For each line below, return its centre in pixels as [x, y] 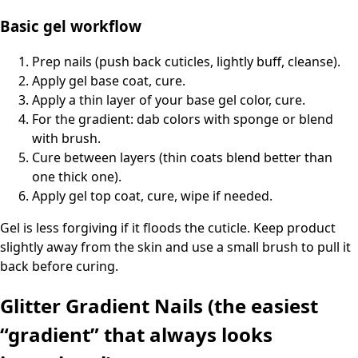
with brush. [66, 139]
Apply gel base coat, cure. [109, 81]
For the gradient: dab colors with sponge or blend [183, 119]
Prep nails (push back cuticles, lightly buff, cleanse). [186, 62]
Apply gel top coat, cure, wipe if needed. [152, 196]
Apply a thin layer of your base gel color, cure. [169, 100]
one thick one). [77, 177]
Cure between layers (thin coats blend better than [182, 158]
